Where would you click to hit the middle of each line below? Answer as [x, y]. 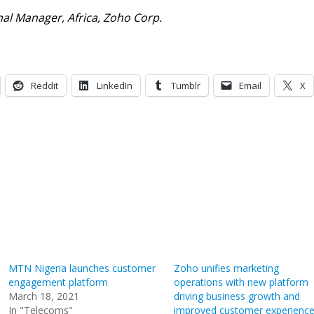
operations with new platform [241, 282]
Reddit [45, 86]
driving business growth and [237, 296]
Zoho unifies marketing [226, 268]
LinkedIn [115, 86]
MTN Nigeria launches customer [82, 268]
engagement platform [58, 282]
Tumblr [186, 86]
